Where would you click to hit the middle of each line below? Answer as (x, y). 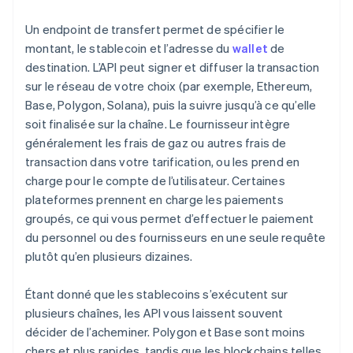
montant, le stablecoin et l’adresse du (129, 48)
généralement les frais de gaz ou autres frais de (156, 143)
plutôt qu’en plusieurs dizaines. (109, 256)
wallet (250, 48)
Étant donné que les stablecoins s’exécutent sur (157, 294)
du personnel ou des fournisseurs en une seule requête (176, 238)
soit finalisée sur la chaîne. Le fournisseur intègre (158, 124)
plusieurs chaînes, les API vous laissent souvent (154, 313)
